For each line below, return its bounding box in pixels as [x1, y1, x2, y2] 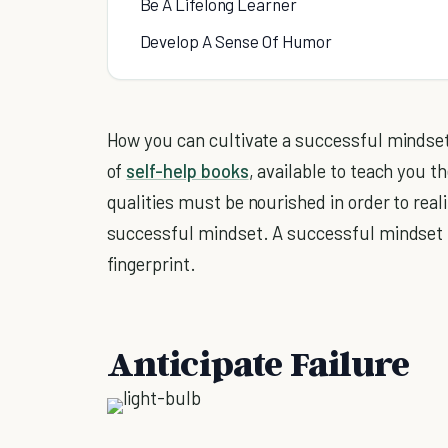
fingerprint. [106, 251, 196, 275]
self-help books [126, 158, 249, 182]
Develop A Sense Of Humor [139, 30, 332, 51]
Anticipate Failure [106, 340, 410, 384]
